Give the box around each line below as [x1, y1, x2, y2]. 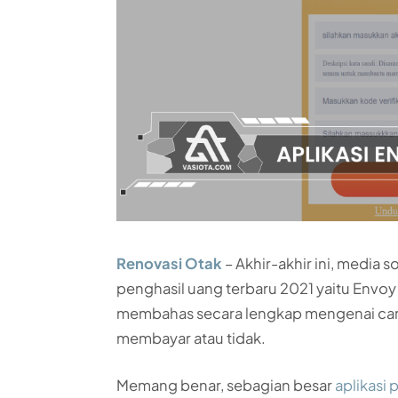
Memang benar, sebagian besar [116, 376, 336, 395]
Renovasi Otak [116, 253, 223, 273]
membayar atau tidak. [116, 328, 267, 347]
